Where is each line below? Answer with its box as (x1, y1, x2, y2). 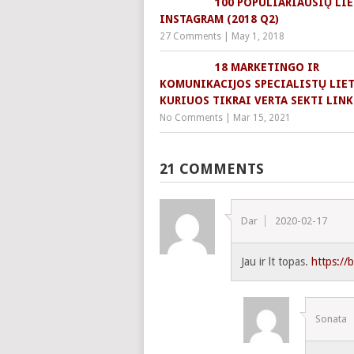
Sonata (315, 312, 348, 325)
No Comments (160, 111, 223, 123)
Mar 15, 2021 (233, 111, 291, 123)
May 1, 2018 (232, 30, 284, 42)
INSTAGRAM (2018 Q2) (160, 12, 279, 25)
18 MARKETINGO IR (215, 60, 319, 73)
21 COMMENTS (160, 160, 264, 177)
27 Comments (160, 30, 221, 42)
